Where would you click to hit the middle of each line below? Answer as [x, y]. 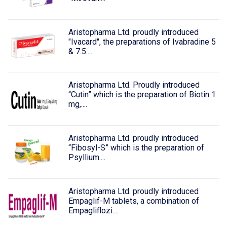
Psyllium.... [87, 158]
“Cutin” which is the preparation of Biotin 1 [142, 95]
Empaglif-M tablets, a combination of [134, 201]
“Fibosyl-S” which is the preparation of [136, 148]
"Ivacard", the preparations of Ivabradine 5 [142, 42]
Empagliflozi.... [93, 211]
